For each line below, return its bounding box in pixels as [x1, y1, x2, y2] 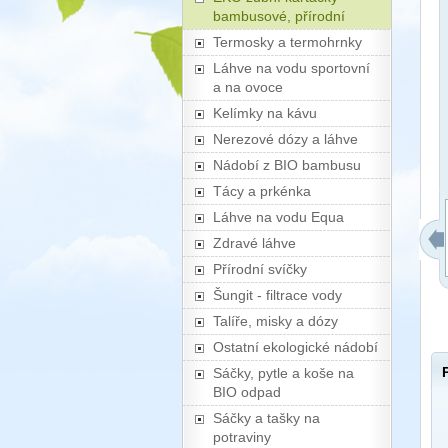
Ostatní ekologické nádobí [213, 339, 378, 355]
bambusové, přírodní [213, 8, 345, 24]
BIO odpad [213, 384, 281, 400]
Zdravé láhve [213, 235, 296, 251]
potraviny [213, 429, 271, 445]
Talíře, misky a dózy [213, 313, 338, 329]
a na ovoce [213, 79, 283, 95]
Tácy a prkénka [213, 183, 311, 199]
